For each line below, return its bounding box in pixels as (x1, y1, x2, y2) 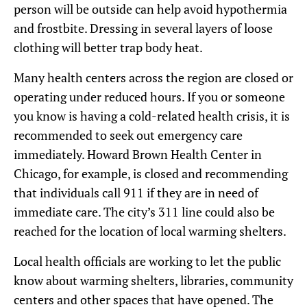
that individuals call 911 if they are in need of (14, 184, 258, 201)
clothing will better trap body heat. (14, 38, 203, 56)
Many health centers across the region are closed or (14, 69, 293, 86)
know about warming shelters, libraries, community (14, 271, 293, 288)
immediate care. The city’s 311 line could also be (14, 203, 275, 220)
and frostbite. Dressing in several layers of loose (14, 19, 273, 36)
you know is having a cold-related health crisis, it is (14, 107, 290, 124)
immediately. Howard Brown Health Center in (14, 145, 262, 162)
